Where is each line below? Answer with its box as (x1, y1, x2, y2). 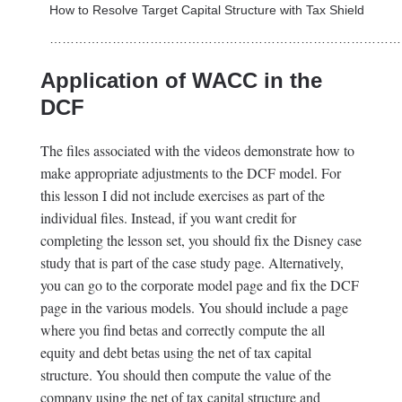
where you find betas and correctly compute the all (39, 320, 325, 340)
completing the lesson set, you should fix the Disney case (39, 231, 362, 250)
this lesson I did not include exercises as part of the (39, 186, 325, 205)
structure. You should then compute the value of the (39, 365, 331, 385)
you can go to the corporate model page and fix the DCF (39, 275, 359, 295)
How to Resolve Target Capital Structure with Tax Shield (48, 3, 364, 18)
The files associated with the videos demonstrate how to (39, 141, 354, 161)
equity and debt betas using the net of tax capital (39, 343, 311, 363)
